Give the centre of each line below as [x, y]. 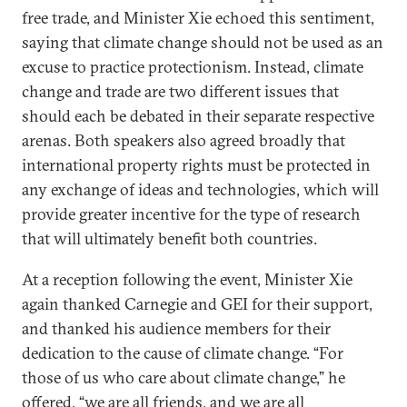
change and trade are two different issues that [180, 91]
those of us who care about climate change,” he [184, 377]
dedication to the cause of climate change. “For [183, 352]
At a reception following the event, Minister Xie [187, 279]
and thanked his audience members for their [176, 328]
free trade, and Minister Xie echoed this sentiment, [198, 17]
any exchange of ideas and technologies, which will [200, 189]
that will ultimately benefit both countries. [169, 238]
